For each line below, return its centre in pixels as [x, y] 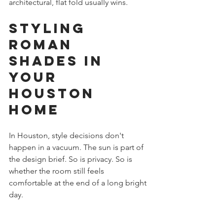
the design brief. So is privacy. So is [72, 159]
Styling [50, 28]
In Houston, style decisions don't [67, 136]
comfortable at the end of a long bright [79, 183]
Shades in [59, 61]
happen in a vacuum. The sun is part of [77, 147]
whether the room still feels [57, 171]
